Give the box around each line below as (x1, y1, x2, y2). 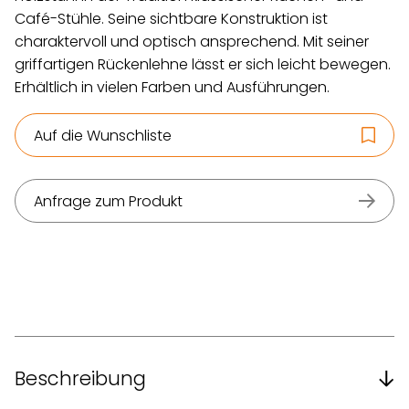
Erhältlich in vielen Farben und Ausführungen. (15, 77, 330, 98)
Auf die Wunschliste (34, 124, 172, 146)
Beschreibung (15, 365, 146, 392)
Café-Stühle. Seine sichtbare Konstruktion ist (15, 8, 328, 29)
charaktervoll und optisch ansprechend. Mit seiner (15, 31, 369, 52)
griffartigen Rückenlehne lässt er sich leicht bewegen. (15, 54, 391, 75)
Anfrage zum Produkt (34, 190, 183, 212)
